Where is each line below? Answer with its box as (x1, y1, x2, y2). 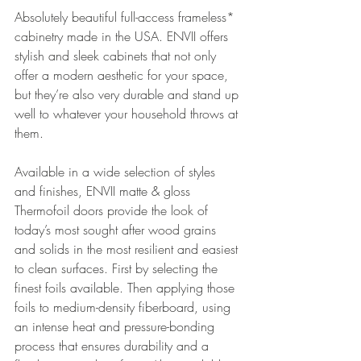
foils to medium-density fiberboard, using (15, 298, 234, 317)
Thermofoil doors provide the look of (15, 201, 212, 220)
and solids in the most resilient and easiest (15, 240, 242, 259)
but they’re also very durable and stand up (15, 85, 243, 104)
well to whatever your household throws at (15, 105, 242, 123)
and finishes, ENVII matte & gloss (15, 182, 194, 201)
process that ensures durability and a (15, 337, 213, 355)
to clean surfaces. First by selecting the (15, 259, 222, 278)
